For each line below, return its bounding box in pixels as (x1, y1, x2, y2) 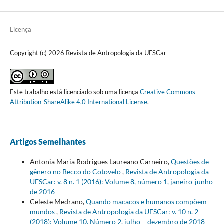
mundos (29, 207, 56, 216)
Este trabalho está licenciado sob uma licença (9, 88, 140, 96)
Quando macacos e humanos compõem (85, 197, 207, 206)
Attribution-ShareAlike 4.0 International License (9, 98, 147, 106)
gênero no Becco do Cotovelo (29, 167, 122, 176)
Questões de (170, 157, 209, 166)
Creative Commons (139, 88, 195, 96)
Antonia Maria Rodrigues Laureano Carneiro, (29, 157, 171, 166)
